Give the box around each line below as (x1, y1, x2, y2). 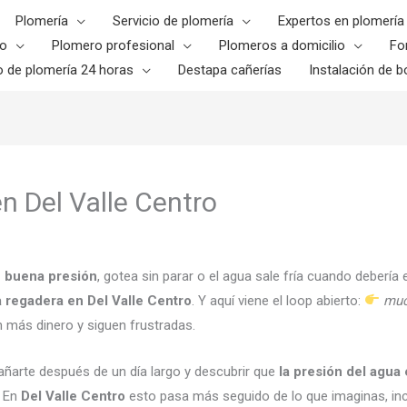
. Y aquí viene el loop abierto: (192, 292, 364, 309)
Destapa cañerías (178, 61, 282, 78)
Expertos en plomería (278, 12, 404, 29)
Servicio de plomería (113, 12, 233, 29)
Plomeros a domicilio (219, 36, 345, 54)
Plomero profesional (52, 36, 174, 54)
